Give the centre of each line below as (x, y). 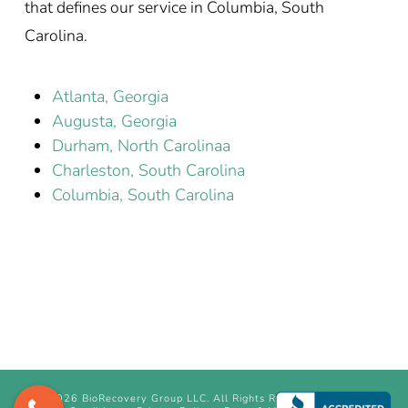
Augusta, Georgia (114, 121)
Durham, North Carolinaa (141, 145)
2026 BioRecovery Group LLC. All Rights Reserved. (187, 398)
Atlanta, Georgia (110, 96)
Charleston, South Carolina (148, 170)
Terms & (346, 398)
